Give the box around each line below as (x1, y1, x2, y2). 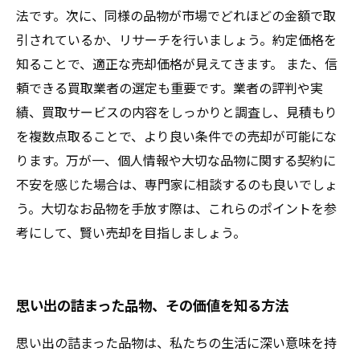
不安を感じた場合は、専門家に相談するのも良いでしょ (16, 174, 337, 194)
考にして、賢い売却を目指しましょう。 (16, 223, 246, 242)
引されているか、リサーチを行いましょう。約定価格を (16, 30, 337, 49)
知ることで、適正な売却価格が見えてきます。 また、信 (16, 54, 337, 73)
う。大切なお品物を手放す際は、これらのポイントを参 (16, 198, 337, 218)
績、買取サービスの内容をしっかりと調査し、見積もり (16, 102, 337, 121)
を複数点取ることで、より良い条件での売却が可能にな (16, 126, 337, 145)
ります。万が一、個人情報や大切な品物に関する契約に (16, 150, 336, 170)
